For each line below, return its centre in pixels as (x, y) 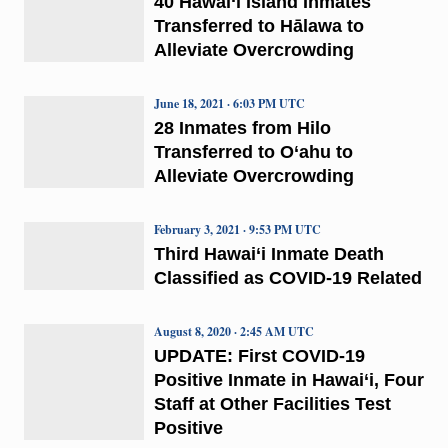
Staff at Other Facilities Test (272, 403)
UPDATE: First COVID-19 (259, 355)
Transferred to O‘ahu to (253, 151)
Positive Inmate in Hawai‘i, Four (288, 379)
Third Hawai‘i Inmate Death (268, 253)
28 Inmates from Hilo (242, 127)
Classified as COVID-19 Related (287, 277)
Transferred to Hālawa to (258, 25)
